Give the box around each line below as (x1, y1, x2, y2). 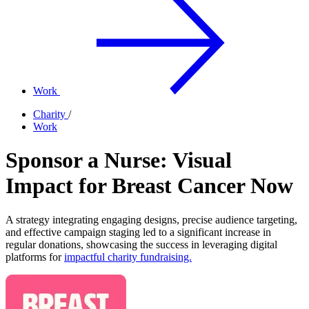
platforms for (6, 250, 64, 263)
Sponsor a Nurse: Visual (6, 148, 232, 173)
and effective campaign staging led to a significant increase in (6, 226, 271, 238)
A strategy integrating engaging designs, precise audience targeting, (6, 213, 297, 226)
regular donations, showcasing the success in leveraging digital (6, 238, 277, 250)
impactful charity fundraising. (64, 250, 192, 263)
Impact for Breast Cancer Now (6, 173, 293, 199)
